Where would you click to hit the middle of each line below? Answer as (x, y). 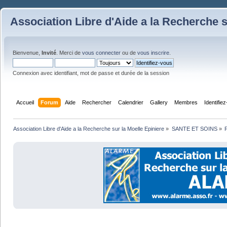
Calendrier (131, 102)
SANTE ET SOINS (194, 128)
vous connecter (101, 53)
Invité (49, 53)
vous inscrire (153, 53)
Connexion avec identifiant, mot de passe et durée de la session (91, 73)
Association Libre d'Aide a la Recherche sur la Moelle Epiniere (89, 128)
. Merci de (69, 53)
